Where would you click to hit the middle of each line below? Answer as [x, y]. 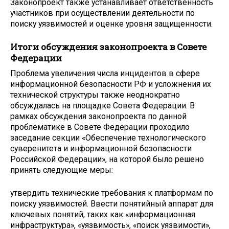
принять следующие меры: [62, 170]
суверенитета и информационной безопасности [101, 149]
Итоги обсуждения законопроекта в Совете [108, 47]
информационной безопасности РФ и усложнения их [111, 84]
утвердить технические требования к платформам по [112, 193]
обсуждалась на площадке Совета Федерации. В [102, 106]
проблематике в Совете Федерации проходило [100, 127]
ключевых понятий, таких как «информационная [103, 215]
